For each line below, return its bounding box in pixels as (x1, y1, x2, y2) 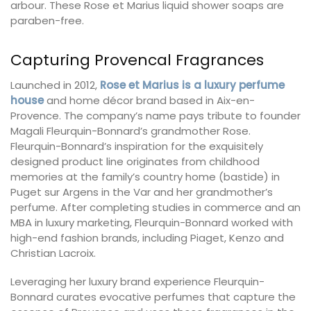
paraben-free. (10, 12, 84, 28)
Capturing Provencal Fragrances (10, 49, 264, 71)
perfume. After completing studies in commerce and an (10, 199, 301, 215)
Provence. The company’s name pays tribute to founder (10, 108, 301, 123)
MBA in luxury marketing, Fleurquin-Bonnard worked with (10, 215, 293, 230)
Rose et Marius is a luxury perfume (100, 77, 285, 92)
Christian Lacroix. (10, 245, 96, 260)
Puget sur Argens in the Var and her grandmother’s (10, 184, 273, 199)
